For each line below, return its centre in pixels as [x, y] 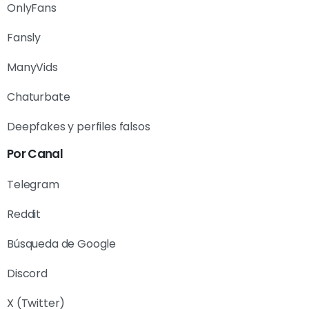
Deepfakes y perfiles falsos [79, 127]
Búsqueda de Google [62, 244]
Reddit [24, 215]
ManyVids [32, 68]
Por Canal [35, 154]
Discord [27, 274]
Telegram [33, 185]
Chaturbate [39, 97]
